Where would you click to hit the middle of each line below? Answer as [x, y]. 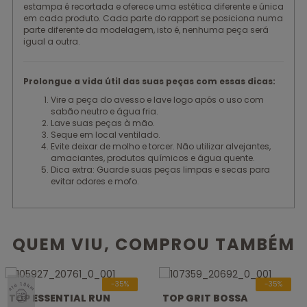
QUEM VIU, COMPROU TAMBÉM [153, 244]
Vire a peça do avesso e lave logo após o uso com [157, 100]
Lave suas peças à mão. [103, 123]
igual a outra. [52, 41]
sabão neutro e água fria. [105, 111]
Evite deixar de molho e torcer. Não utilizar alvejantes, [161, 146]
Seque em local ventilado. [106, 135]
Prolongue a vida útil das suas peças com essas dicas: [149, 81]
